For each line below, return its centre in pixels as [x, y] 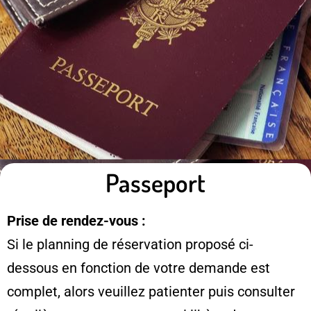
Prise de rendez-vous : [76, 220]
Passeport [155, 182]
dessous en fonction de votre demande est [138, 268]
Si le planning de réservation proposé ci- [130, 244]
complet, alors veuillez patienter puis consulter [151, 291]
